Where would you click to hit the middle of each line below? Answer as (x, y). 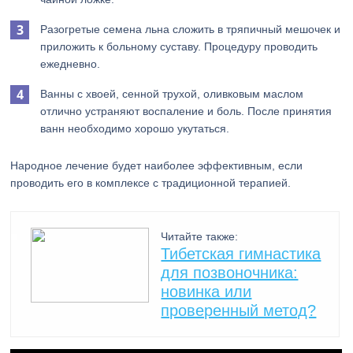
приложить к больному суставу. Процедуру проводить (179, 46)
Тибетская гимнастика (241, 254)
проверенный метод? (239, 310)
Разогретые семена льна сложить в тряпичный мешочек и (191, 29)
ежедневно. (71, 64)
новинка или (206, 292)
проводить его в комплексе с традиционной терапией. (151, 183)
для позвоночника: (230, 273)
